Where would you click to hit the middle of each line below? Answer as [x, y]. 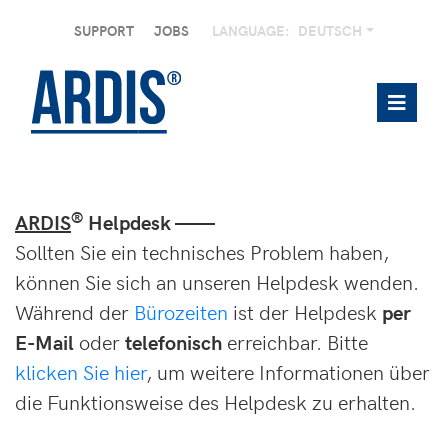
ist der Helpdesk [305, 312]
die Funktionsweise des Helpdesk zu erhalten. [215, 402]
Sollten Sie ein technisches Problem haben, [202, 252]
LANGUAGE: [250, 30]
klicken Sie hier [80, 372]
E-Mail [44, 342]
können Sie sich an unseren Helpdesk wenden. [217, 282]
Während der [74, 312]
